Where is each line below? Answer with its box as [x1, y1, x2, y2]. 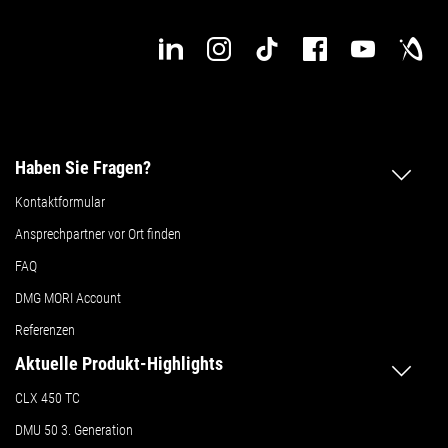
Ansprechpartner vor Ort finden [15, 225, 181, 242]
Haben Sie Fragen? [15, 156, 151, 178]
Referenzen [15, 321, 75, 338]
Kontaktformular [15, 193, 105, 210]
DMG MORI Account [15, 289, 121, 306]
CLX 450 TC [15, 389, 80, 406]
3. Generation [61, 421, 133, 438]
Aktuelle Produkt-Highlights [15, 352, 223, 374]
